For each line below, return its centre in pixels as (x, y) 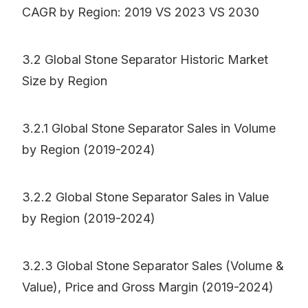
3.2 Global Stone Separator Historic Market (145, 60)
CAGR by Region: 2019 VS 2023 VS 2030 (141, 12)
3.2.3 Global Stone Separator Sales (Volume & (153, 266)
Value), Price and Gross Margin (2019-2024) (148, 287)
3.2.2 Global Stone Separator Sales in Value (145, 197)
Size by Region (65, 81)
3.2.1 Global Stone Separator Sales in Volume (149, 129)
